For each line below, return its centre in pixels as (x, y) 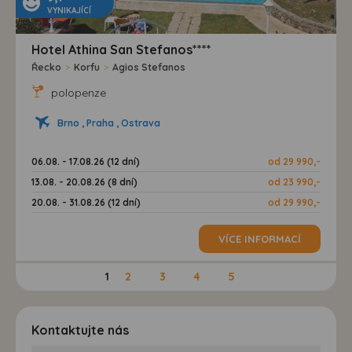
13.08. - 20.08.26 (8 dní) (84, 181)
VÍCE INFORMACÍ (260, 238)
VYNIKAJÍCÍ (69, 10)
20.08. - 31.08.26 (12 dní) (86, 202)
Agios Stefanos (149, 67)
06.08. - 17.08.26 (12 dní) (86, 161)
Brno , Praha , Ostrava (109, 123)
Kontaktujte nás (80, 330)
